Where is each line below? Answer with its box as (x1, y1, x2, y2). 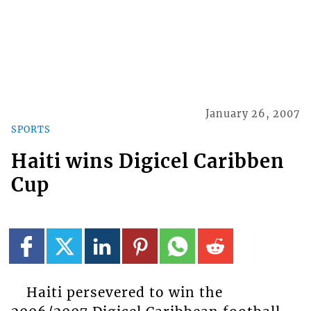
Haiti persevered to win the (26, 283, 223, 301)
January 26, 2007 (205, 107, 301, 120)
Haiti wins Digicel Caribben (10, 149, 285, 174)
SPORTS (10, 124, 51, 135)
